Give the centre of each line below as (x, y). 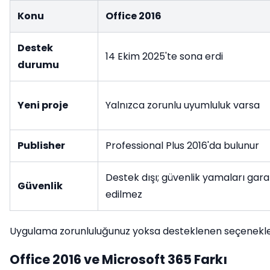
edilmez (124, 194)
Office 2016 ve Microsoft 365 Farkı (118, 259)
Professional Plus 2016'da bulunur (182, 146)
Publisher (41, 146)
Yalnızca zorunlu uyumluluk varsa (183, 105)
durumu (38, 65)
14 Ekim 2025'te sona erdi (164, 56)
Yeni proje (43, 105)
